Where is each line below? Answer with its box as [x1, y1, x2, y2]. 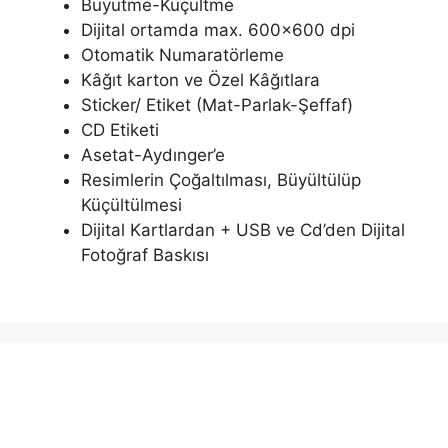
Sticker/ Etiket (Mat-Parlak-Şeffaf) [81, 94, 353, 115]
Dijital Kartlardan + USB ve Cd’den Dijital [81, 219, 405, 240]
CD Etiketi [81, 119, 159, 140]
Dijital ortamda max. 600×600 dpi [81, 19, 355, 40]
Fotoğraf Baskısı [81, 244, 209, 265]
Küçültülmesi [81, 194, 182, 215]
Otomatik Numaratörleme [81, 44, 284, 65]
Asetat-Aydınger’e [81, 144, 225, 165]
